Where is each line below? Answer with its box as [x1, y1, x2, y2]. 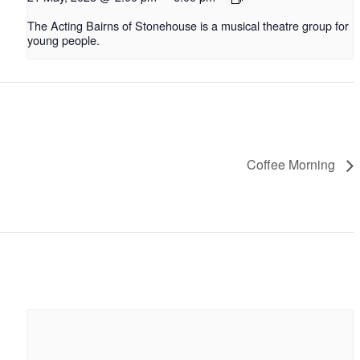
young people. [27, 31, 100, 48]
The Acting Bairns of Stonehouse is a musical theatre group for [27, 16, 349, 34]
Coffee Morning [247, 154, 338, 174]
